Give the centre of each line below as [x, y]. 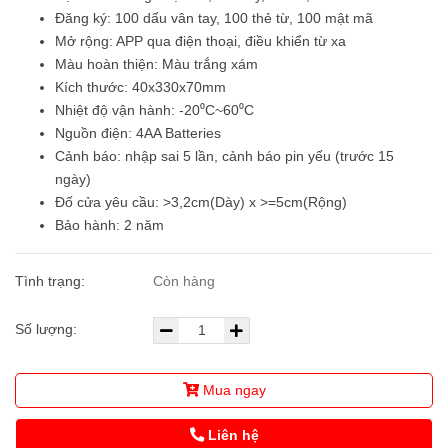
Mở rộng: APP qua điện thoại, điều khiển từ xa [200, 41]
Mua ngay [234, 390]
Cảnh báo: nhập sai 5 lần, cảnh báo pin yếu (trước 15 [224, 156]
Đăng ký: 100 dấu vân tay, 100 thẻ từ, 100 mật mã [214, 18]
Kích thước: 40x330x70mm [140, 87]
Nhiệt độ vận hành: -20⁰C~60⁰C [154, 110]
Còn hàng [184, 281]
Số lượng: [48, 329]
